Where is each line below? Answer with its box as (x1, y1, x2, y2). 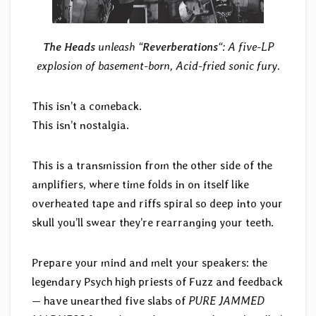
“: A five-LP (217, 40, 274, 54)
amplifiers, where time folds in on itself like (32, 178, 249, 192)
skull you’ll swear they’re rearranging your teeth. (32, 216, 274, 230)
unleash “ (95, 40, 142, 54)
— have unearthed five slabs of (32, 294, 188, 308)
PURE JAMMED (188, 294, 265, 308)
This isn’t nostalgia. (32, 119, 129, 133)
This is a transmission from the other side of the (32, 159, 272, 173)
